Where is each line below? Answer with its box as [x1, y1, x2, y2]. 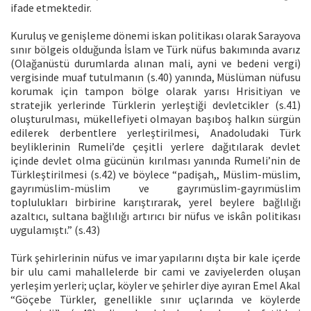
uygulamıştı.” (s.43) [10, 222, 100, 237]
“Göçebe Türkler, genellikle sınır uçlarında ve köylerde [10, 292, 301, 306]
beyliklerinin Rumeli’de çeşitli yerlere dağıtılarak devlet [10, 139, 301, 153]
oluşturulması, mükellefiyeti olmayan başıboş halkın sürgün [10, 111, 301, 126]
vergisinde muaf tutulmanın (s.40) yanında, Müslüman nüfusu [10, 69, 301, 84]
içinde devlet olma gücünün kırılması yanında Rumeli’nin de [10, 153, 301, 167]
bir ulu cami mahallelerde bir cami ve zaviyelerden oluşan [10, 264, 301, 278]
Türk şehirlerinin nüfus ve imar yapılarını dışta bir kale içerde [10, 250, 301, 264]
